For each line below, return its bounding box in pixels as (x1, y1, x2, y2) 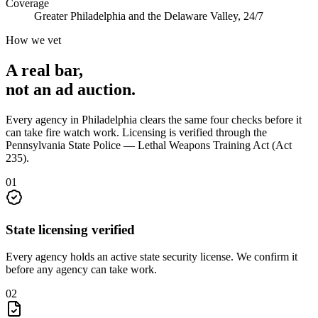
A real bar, (6, 60, 83, 79)
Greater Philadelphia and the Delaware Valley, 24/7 (34, 10, 263, 23)
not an (6, 79, 55, 99)
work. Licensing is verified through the (90, 126, 267, 138)
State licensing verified (6, 221, 135, 237)
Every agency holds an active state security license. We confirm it (6, 251, 297, 263)
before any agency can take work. (6, 263, 157, 276)
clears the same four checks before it (137, 113, 302, 126)
